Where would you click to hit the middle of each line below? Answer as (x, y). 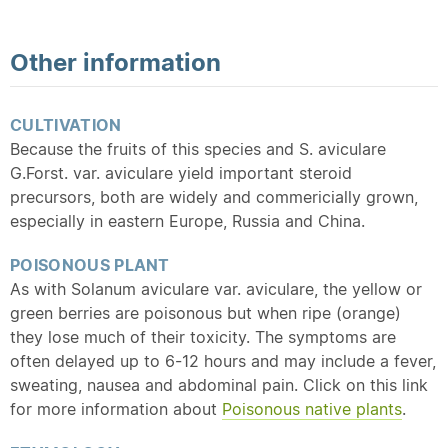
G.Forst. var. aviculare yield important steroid (181, 173)
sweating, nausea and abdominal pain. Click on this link (219, 385)
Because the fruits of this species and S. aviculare (198, 149)
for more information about (116, 409)
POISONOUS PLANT (90, 265)
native (328, 409)
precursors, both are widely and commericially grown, (214, 197)
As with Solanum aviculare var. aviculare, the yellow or (216, 289)
